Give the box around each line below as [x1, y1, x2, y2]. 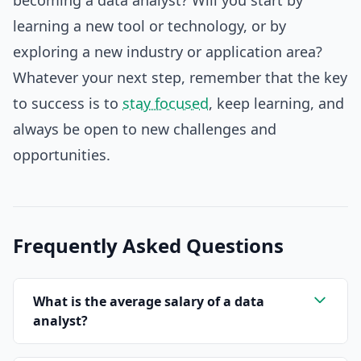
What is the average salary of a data [33, 293, 264, 310]
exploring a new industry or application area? [13, 42, 322, 61]
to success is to [13, 93, 122, 113]
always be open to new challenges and [13, 119, 276, 139]
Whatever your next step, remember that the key [13, 68, 347, 87]
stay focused [122, 93, 209, 113]
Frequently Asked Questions [13, 232, 284, 259]
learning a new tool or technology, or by [13, 16, 286, 35]
